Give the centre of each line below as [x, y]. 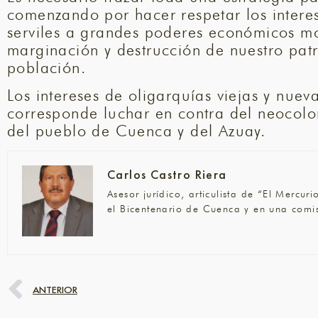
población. [47, 67]
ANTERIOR [55, 290]
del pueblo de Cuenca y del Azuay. [137, 131]
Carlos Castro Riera [167, 174]
